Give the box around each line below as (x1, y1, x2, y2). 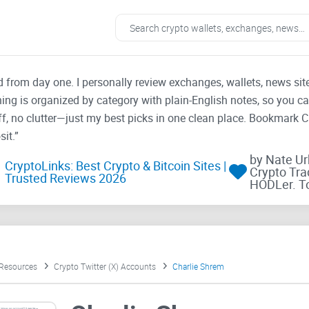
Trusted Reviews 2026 (4, 170, 126, 187)
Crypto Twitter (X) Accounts (53, 261, 156, 272)
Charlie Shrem (172, 261, 224, 272)
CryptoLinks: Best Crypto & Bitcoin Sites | (4, 157, 226, 175)
